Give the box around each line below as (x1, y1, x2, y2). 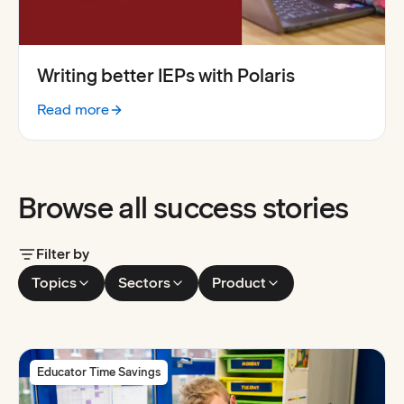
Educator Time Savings (37, 365, 161, 380)
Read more (37, 100, 109, 118)
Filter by (36, 244, 89, 262)
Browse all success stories (18, 189, 349, 225)
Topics (32, 273, 77, 291)
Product (212, 273, 266, 291)
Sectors (118, 273, 170, 291)
